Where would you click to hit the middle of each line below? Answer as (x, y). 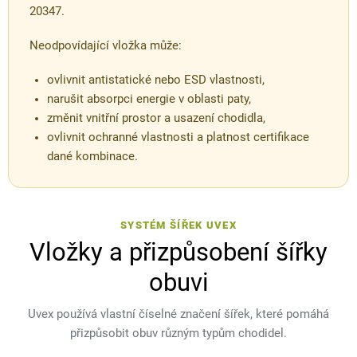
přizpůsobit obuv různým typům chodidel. (178, 334)
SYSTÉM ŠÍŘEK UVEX (178, 226)
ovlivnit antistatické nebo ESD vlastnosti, (156, 80)
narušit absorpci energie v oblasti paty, (149, 100)
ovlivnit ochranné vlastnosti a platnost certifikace (178, 138)
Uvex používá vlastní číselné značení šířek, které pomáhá (178, 315)
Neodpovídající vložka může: (106, 46)
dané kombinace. (92, 157)
